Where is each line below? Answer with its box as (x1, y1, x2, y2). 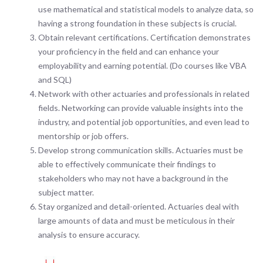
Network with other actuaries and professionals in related (38, 89, 249, 99)
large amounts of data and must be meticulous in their (38, 215, 235, 225)
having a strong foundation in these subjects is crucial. (38, 18, 237, 28)
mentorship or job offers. (38, 131, 129, 141)
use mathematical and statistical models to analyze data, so (38, 4, 254, 14)
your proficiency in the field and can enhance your (38, 46, 219, 56)
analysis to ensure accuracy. (38, 230, 140, 240)
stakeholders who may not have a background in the (38, 173, 228, 183)
